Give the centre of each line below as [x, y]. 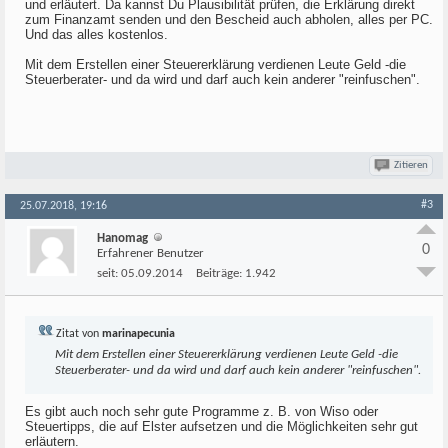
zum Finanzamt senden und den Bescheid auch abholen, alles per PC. [229, 19]
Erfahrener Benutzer [150, 253]
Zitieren [411, 165]
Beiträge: [219, 273]
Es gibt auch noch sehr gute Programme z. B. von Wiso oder [201, 411]
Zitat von [77, 334]
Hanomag [122, 238]
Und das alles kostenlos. [96, 34]
